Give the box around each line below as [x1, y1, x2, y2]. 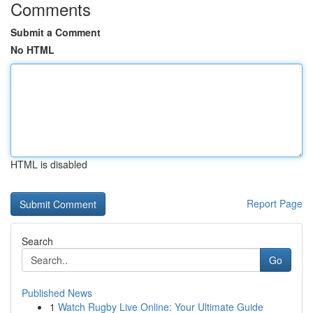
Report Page [247, 196, 303, 210]
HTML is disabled [10, 157, 87, 171]
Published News [22, 286, 92, 300]
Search [22, 234, 53, 248]
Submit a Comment [10, 25, 101, 39]
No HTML [10, 43, 54, 57]
